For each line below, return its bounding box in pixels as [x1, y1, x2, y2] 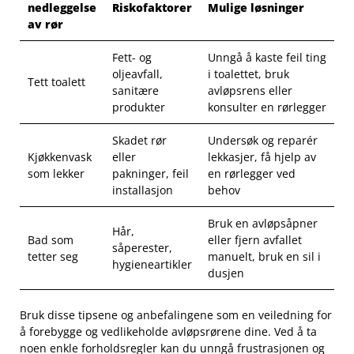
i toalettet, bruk [208, 66, 289, 81]
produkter [112, 99, 165, 115]
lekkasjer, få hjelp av [208, 149, 316, 164]
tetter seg [28, 248, 78, 264]
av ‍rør [28, 16, 63, 32]
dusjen [208, 265, 244, 281]
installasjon [112, 182, 173, 198]
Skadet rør [112, 132, 167, 148]
